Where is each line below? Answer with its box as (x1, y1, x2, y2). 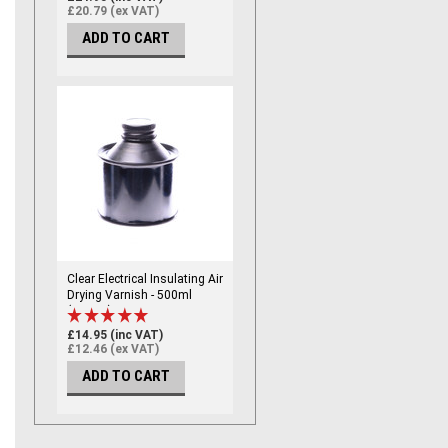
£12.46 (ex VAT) (67, 342, 159, 357)
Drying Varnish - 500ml (67, 288, 192, 302)
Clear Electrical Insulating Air (67, 272, 223, 286)
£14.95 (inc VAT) (67, 328, 163, 343)
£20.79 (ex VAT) (67, 4, 159, 19)
